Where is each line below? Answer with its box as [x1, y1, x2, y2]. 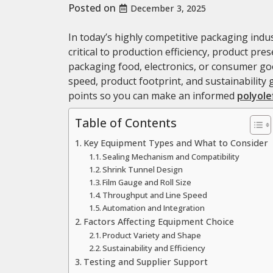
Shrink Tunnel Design [102, 163, 183, 175]
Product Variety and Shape [102, 229, 202, 241]
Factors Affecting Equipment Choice [83, 215, 234, 227]
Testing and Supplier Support [83, 255, 208, 268]
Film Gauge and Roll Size [102, 176, 192, 188]
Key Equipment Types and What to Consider [83, 136, 268, 149]
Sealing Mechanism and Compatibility [102, 151, 240, 162]
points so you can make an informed [68, 88, 237, 102]
